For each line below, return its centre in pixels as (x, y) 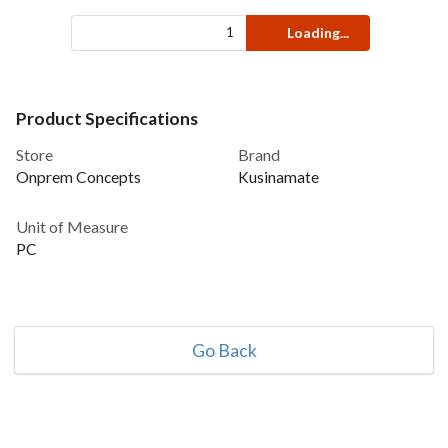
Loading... (317, 32)
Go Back (224, 350)
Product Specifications (107, 118)
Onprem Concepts (78, 176)
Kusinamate (278, 176)
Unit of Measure (72, 226)
